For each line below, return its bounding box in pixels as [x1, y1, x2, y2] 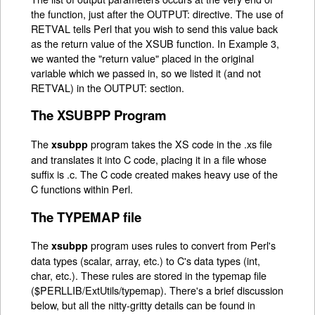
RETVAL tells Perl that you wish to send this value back [31, 20, 278, 36]
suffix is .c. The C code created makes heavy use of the [31, 167, 278, 182]
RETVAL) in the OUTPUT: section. [31, 79, 185, 95]
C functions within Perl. [31, 181, 134, 197]
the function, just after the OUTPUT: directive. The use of [31, 6, 284, 21]
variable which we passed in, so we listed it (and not [31, 65, 262, 80]
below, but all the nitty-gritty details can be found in [31, 297, 256, 313]
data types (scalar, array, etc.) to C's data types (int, [31, 253, 261, 269]
